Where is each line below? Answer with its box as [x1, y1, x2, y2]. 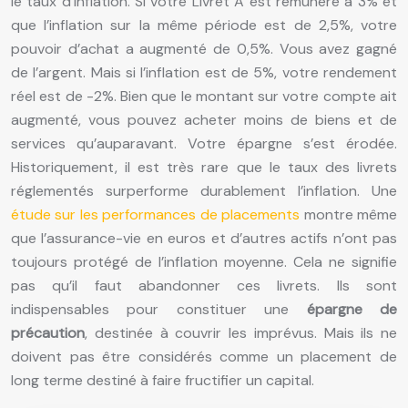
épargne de [306, 300, 398, 320]
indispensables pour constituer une [11, 300, 307, 320]
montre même [300, 205, 398, 225]
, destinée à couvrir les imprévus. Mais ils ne [85, 323, 397, 343]
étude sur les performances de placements [11, 205, 301, 225]
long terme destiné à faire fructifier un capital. [11, 371, 314, 391]
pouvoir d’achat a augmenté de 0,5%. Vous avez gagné [11, 39, 397, 59]
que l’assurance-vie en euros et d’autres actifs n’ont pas [11, 229, 397, 249]
